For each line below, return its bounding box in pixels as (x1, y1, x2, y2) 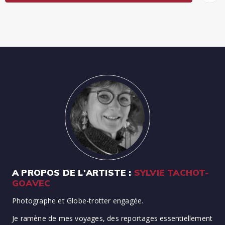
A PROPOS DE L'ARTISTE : (12, 166, 134, 178)
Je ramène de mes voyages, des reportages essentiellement (12, 213, 213, 223)
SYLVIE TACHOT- (134, 166, 209, 178)
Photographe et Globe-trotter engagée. (12, 195, 144, 205)
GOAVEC (12, 177, 51, 188)
